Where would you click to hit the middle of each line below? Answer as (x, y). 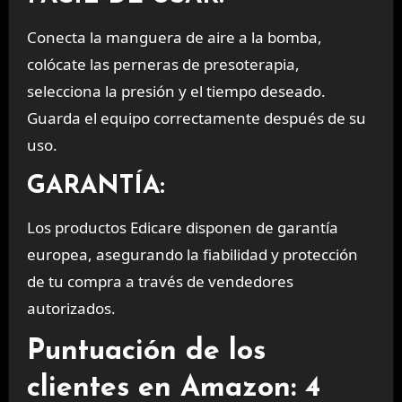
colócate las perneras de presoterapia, (163, 65)
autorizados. (71, 308)
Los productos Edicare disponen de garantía (182, 227)
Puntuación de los (146, 351)
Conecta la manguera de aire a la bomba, (174, 38)
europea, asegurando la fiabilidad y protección (192, 254)
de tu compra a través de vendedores (160, 281)
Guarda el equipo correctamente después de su (196, 118)
